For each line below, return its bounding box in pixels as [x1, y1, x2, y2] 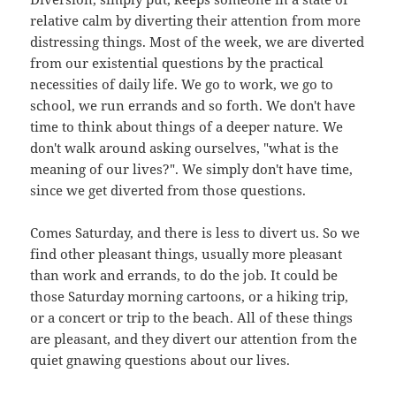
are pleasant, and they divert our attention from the [30, 330, 358, 348]
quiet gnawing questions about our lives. [30, 351, 291, 369]
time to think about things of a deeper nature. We [30, 118, 344, 136]
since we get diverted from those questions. [30, 181, 307, 200]
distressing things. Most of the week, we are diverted [30, 33, 365, 51]
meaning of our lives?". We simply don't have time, [30, 160, 354, 179]
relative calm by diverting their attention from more [30, 11, 362, 30]
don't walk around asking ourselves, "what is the [30, 139, 339, 157]
